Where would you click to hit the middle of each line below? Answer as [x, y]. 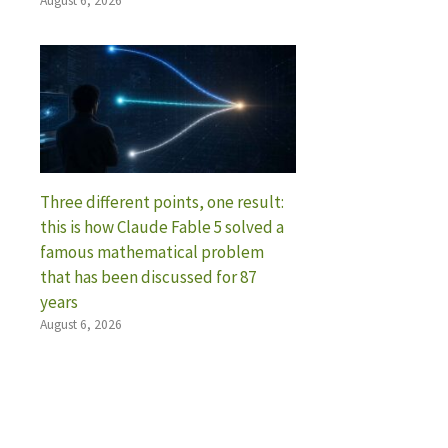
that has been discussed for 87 [148, 276]
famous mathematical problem [152, 251]
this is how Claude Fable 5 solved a [162, 226]
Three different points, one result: [162, 201]
